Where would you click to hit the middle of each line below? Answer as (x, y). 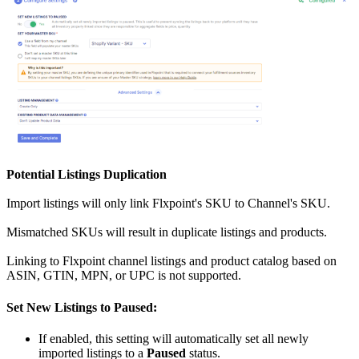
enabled (69, 338)
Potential (30, 175)
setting (133, 338)
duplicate (194, 232)
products (302, 232)
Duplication (135, 175)
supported (213, 276)
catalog (270, 261)
